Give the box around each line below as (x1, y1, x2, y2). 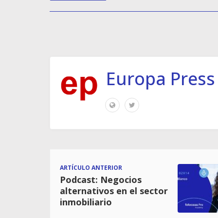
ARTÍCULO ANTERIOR (60, 163, 122, 172)
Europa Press (106, 66, 215, 91)
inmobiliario (60, 196, 112, 208)
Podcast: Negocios (60, 173, 142, 185)
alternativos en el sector (60, 184, 168, 197)
